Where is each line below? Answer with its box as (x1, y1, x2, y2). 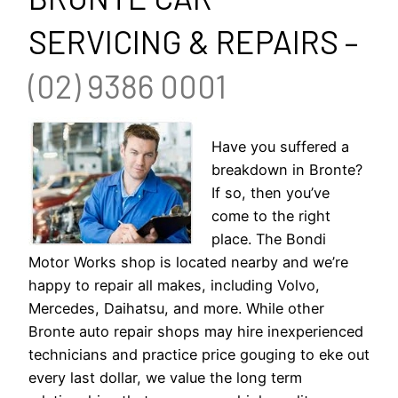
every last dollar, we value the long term (28, 368, 302, 386)
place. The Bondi (211, 229, 327, 248)
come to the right (211, 206, 331, 225)
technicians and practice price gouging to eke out (28, 345, 370, 363)
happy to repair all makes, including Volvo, (28, 275, 320, 294)
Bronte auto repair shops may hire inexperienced (28, 322, 363, 340)
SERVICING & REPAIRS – (28, 21, 364, 60)
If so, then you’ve (211, 183, 330, 202)
